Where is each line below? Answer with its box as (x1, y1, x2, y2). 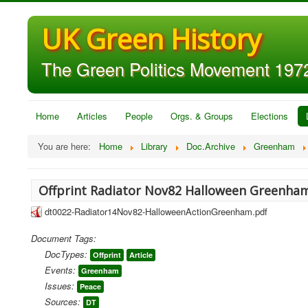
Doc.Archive (186, 140, 235, 153)
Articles (77, 109, 107, 122)
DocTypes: (45, 247, 87, 261)
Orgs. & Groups (170, 109, 233, 122)
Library (141, 140, 168, 153)
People (125, 109, 153, 122)
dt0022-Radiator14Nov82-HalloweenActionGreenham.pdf (45, 205, 267, 218)
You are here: (38, 140, 96, 153)
